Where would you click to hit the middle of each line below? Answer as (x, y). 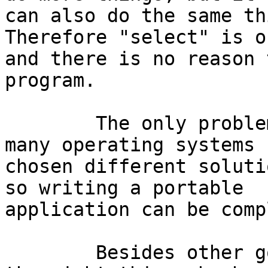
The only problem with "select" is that (50, 124)
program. (50, 80)
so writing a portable (124, 188)
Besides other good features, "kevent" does (50, 253)
